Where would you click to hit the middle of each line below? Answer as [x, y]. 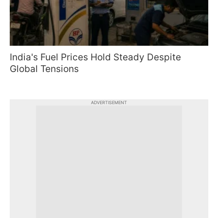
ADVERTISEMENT [109, 103]
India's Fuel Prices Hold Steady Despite [95, 57]
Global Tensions [44, 69]
